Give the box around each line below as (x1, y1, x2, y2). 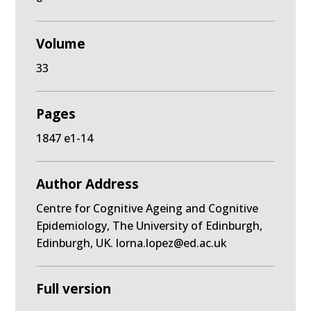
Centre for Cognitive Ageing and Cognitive (36, 201, 259, 216)
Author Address (36, 175, 140, 193)
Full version (36, 280, 112, 298)
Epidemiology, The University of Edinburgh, (36, 218, 263, 233)
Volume (36, 35, 86, 53)
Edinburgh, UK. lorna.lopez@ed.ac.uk (36, 235, 228, 251)
